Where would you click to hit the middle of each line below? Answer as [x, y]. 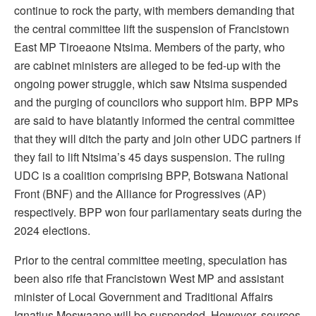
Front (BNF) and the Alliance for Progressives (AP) [140, 193]
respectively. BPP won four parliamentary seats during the [158, 212]
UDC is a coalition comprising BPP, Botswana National [151, 175]
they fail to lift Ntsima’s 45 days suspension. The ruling [150, 157]
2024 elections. [52, 230]
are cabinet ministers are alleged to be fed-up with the [147, 65]
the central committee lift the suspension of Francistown [152, 28]
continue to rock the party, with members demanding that [154, 10]
